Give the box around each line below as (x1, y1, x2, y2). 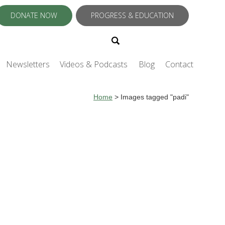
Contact (165, 59, 193, 70)
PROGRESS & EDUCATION (91, 11, 174, 20)
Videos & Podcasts (60, 59, 128, 70)
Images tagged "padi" (121, 93, 189, 101)
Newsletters (6, 59, 50, 70)
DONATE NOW (11, 11, 57, 20)
